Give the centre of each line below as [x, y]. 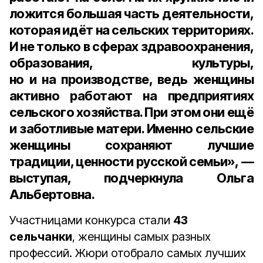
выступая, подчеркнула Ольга [131, 178]
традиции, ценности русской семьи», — [131, 161]
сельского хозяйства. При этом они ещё [131, 112]
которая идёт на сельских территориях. [131, 30]
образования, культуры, [131, 63]
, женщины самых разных [141, 237]
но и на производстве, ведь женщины [131, 79]
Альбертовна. [52, 194]
